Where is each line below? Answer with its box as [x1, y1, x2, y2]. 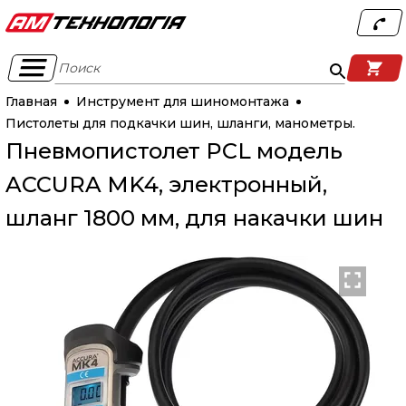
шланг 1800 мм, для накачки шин [5, 205, 383, 231]
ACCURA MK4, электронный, [5, 171, 327, 198]
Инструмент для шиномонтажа [75, 93, 289, 110]
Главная [5, 93, 57, 110]
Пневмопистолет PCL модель [5, 138, 343, 164]
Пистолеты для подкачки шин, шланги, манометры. [5, 115, 355, 131]
